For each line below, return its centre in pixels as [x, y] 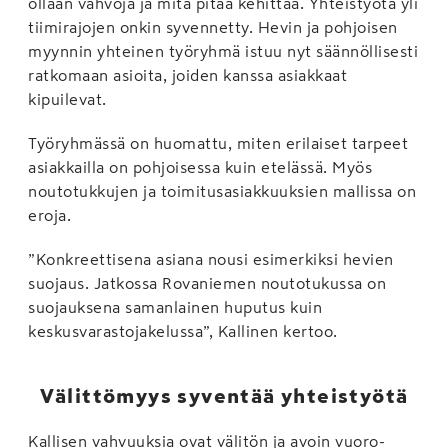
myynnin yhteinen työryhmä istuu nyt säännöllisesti [223, 50]
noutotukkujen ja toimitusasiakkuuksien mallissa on [222, 190]
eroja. [49, 214]
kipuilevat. [67, 98]
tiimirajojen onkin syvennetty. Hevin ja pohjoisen [213, 26]
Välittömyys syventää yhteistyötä [224, 395]
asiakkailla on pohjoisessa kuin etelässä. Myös [200, 166]
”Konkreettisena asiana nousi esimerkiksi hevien [211, 258]
